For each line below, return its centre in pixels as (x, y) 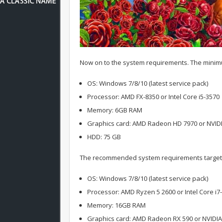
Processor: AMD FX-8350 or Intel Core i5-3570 (153, 96)
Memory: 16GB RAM (116, 205)
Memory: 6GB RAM (115, 110)
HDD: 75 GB (104, 137)
